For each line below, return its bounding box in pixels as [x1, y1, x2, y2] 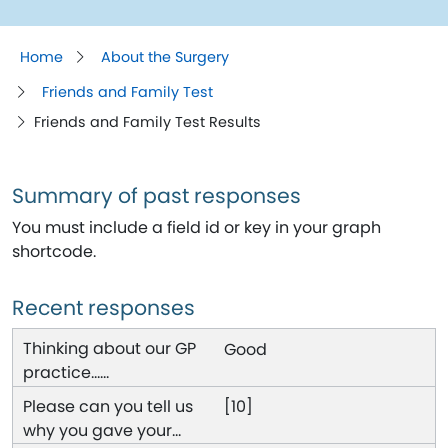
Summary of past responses [12, 181, 301, 211]
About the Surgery [100, 47, 229, 68]
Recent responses [12, 293, 195, 323]
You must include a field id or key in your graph [12, 216, 381, 240]
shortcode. [12, 240, 96, 264]
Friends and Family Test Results [33, 111, 261, 132]
